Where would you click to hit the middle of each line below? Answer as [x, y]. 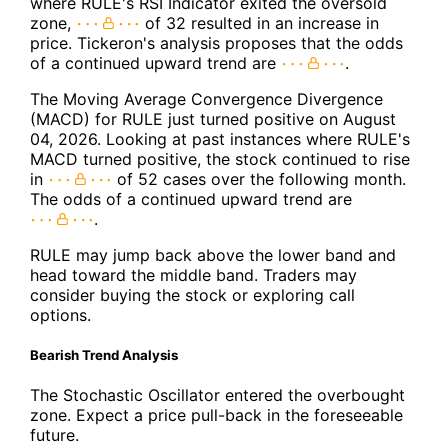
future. [54, 434]
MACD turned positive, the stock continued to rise [220, 158]
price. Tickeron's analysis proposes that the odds [216, 42]
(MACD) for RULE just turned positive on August [213, 118]
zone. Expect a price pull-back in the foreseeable [216, 414]
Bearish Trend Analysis [104, 354]
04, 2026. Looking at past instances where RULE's [220, 138]
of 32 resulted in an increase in [259, 22]
